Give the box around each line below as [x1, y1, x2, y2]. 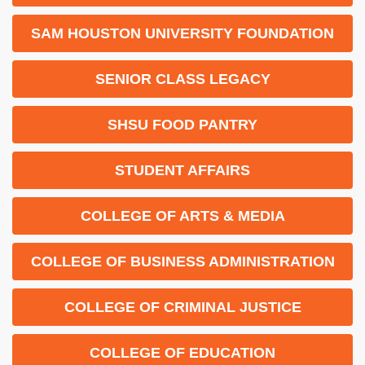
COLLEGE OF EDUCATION [90, 344, 275, 361]
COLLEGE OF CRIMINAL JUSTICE [64, 298, 301, 315]
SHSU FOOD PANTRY [108, 116, 257, 133]
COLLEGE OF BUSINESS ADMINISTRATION [30, 253, 335, 270]
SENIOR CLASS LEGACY [95, 70, 270, 87]
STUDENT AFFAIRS [115, 161, 250, 178]
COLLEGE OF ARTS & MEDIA [80, 207, 285, 224]
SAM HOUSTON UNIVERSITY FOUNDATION [31, 24, 334, 42]
